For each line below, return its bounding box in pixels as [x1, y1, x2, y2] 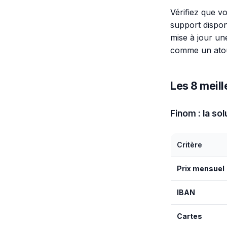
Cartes [177, 211, 202, 220]
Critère [177, 140, 202, 149]
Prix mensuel [177, 164, 224, 173]
